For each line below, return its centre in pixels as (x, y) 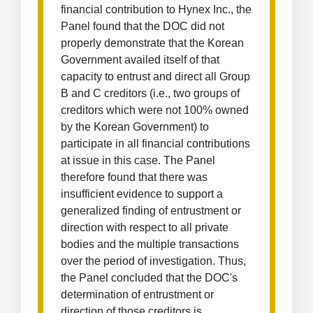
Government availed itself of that (140, 60)
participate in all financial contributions (155, 144)
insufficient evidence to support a (142, 194)
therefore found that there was (134, 177)
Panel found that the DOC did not (143, 26)
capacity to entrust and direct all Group (155, 77)
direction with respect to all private (145, 227)
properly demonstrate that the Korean (152, 43)
